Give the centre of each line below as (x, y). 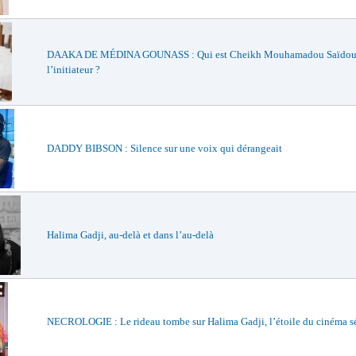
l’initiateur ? (74, 70)
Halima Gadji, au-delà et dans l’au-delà (130, 235)
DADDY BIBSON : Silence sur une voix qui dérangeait (164, 148)
